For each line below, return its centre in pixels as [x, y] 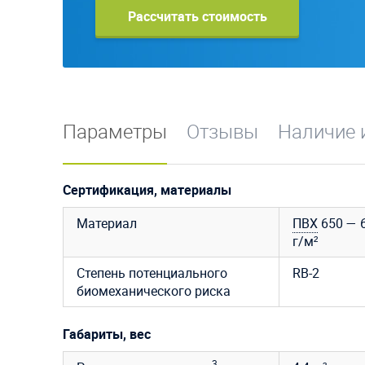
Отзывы [222, 131]
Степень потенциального [152, 273]
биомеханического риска [154, 290]
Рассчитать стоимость [197, 16]
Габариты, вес [107, 334]
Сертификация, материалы [147, 189]
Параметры [115, 131]
